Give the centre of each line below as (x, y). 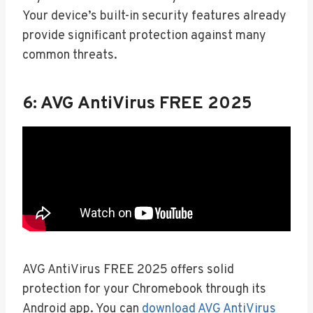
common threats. (70, 55)
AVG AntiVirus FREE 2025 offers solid (128, 270)
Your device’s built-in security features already (154, 16)
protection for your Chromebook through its (144, 289)
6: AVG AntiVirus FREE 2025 (137, 104)
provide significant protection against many (144, 36)
